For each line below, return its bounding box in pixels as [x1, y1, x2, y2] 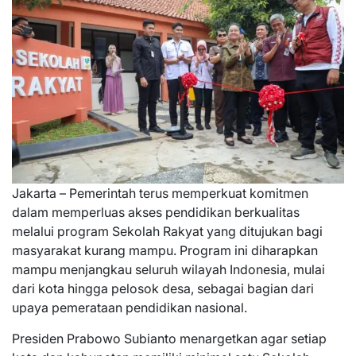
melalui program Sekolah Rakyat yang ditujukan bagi [12, 222, 323, 239]
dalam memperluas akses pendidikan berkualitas [12, 203, 300, 220]
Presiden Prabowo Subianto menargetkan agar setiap [12, 330, 327, 346]
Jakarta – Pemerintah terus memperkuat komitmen [12, 184, 308, 201]
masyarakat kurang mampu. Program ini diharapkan [12, 242, 318, 258]
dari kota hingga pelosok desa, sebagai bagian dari [12, 280, 314, 296]
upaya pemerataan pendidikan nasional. [12, 299, 247, 315]
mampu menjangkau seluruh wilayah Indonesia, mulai [12, 261, 325, 277]
